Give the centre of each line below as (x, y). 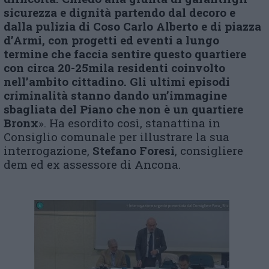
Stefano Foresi (134, 150)
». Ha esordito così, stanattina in (129, 123)
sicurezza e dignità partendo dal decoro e (119, 12)
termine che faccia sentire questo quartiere (125, 54)
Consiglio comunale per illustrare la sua (116, 137)
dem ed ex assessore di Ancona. (92, 164)
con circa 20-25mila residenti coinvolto (114, 68)
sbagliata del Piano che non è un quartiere (123, 109)
